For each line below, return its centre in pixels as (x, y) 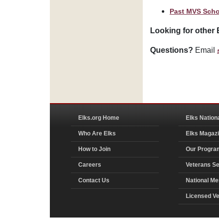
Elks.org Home (99, 118)
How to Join (94, 149)
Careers (90, 164)
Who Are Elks (97, 133)
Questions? (172, 50)
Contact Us (94, 180)
